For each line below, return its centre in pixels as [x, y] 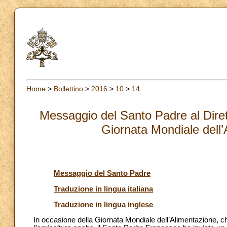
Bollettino [68, 88]
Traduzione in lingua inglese [103, 204]
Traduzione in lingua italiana [103, 189]
